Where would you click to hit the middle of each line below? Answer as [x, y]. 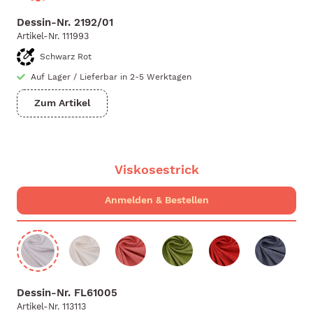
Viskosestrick [156, 169]
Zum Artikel [62, 103]
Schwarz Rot [66, 57]
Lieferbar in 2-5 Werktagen [136, 77]
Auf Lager [51, 77]
